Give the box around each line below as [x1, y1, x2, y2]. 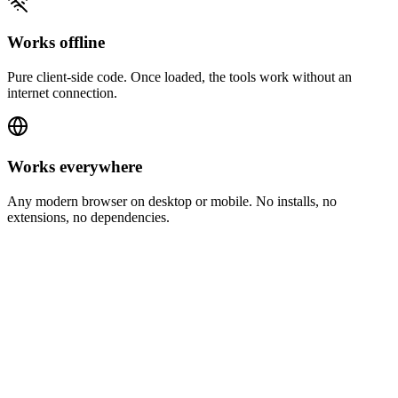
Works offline [7, 33, 105, 52]
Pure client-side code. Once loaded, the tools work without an [7, 69, 352, 85]
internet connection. [7, 85, 117, 101]
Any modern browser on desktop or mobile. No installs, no [7, 193, 337, 209]
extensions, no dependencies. [7, 209, 170, 225]
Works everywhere [7, 156, 142, 176]
